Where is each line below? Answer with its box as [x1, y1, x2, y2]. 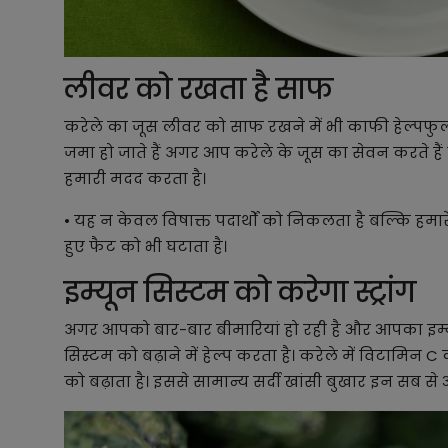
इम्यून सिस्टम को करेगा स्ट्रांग [64, 272, 423, 312]
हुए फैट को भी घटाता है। [64, 235, 227, 257]
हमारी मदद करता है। [64, 167, 206, 189]
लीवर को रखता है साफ [64, 69, 333, 109]
